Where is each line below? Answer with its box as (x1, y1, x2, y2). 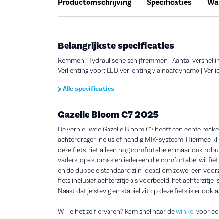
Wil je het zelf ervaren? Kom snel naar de (58, 207, 176, 217)
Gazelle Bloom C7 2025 (58, 109, 159, 122)
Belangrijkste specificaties (58, 40, 174, 53)
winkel (176, 207, 195, 217)
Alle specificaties (61, 85, 114, 94)
